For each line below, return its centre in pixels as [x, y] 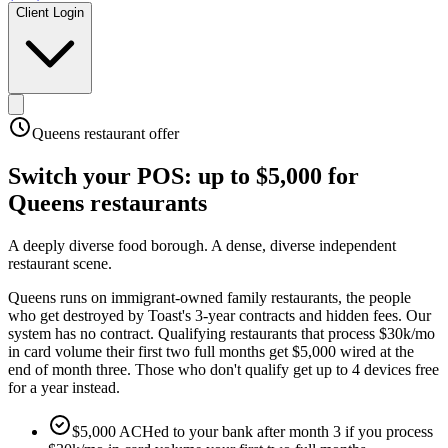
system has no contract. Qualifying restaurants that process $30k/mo [221, 333]
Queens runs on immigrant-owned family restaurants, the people [209, 297]
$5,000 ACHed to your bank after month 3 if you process [252, 431]
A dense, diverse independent [303, 245]
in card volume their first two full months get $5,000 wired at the [211, 351]
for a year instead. [64, 387]
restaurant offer [129, 133]
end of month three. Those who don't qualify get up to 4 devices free [223, 369]
